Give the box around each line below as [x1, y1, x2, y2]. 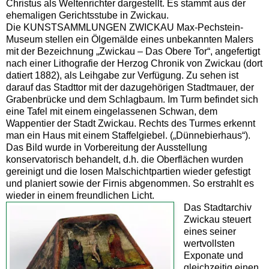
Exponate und [183, 250, 243, 261]
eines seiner [183, 226, 236, 237]
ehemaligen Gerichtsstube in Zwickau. [6, 10, 169, 20]
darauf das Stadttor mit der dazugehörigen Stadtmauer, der [6, 82, 254, 92]
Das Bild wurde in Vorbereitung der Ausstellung [6, 142, 207, 153]
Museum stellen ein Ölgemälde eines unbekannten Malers [6, 34, 253, 44]
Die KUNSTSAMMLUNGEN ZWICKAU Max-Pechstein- [6, 22, 243, 32]
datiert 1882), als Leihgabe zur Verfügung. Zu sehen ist [6, 70, 238, 80]
